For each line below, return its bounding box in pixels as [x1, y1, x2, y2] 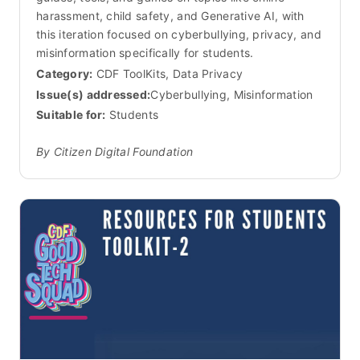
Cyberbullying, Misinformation [150, 87, 313, 101]
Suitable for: [36, 108, 106, 122]
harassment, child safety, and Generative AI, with [36, 8, 305, 22]
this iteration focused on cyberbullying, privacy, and [36, 27, 321, 41]
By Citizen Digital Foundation [36, 145, 194, 159]
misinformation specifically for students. [36, 45, 254, 59]
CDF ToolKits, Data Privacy [96, 66, 243, 80]
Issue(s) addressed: [36, 87, 151, 101]
